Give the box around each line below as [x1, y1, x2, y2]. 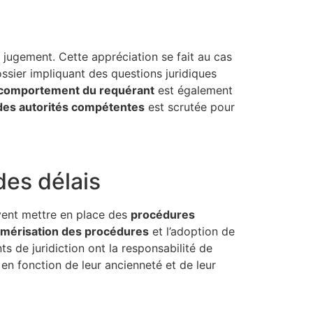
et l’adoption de [149, 224, 235, 239]
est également [154, 82, 233, 97]
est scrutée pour [145, 99, 235, 114]
